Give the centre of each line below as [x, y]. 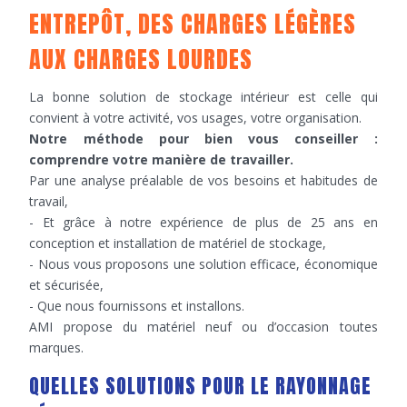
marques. [57, 347]
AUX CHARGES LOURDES [141, 59]
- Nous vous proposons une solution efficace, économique [203, 264]
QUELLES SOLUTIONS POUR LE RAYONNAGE [201, 386]
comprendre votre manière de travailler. [162, 159]
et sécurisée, [67, 285]
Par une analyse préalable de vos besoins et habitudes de [203, 180]
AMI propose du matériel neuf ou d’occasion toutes [203, 327]
